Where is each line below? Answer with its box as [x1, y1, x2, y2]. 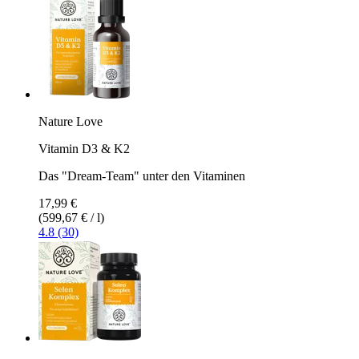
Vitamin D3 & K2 [38, 141, 130, 155]
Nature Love [38, 114, 103, 128]
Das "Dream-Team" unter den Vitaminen [38, 168, 245, 183]
